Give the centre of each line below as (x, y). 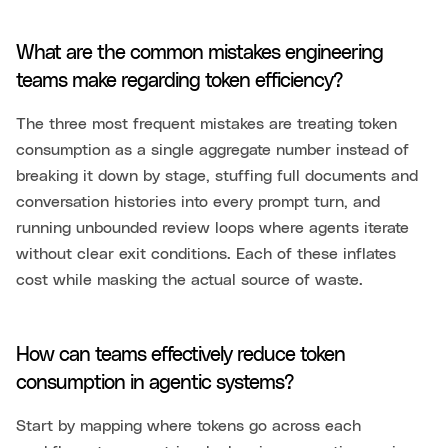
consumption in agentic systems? (155, 383)
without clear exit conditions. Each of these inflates (206, 254)
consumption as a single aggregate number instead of (212, 150)
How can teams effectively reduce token (180, 355)
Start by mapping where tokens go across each (188, 426)
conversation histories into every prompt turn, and (198, 202)
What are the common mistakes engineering (199, 53)
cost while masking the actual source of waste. (189, 280)
